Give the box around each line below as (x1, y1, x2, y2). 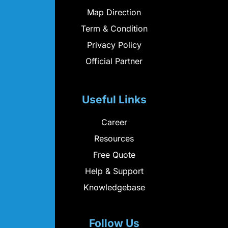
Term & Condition (80, 23, 148, 34)
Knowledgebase (83, 182, 145, 192)
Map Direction (87, 7, 141, 17)
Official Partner (85, 55, 142, 66)
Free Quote (93, 149, 135, 160)
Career (101, 117, 127, 127)
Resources (94, 133, 134, 144)
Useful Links (81, 93, 147, 106)
